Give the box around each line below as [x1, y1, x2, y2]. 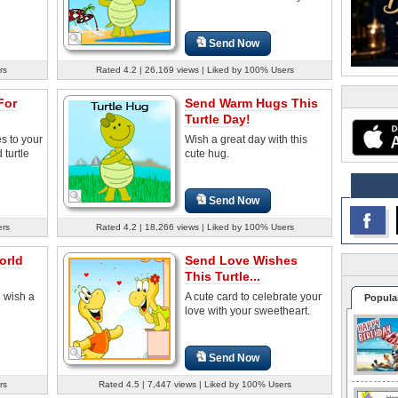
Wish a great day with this [185, 132, 307, 146]
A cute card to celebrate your [185, 290, 322, 303]
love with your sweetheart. [185, 304, 310, 317]
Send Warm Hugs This [185, 95, 318, 110]
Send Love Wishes [185, 252, 298, 267]
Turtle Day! [185, 111, 251, 126]
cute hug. [185, 147, 229, 160]
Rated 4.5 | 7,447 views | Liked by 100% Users [98, 378, 291, 389]
